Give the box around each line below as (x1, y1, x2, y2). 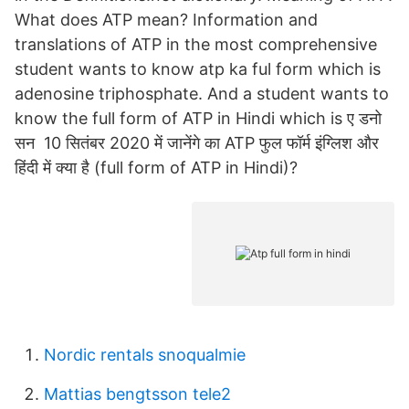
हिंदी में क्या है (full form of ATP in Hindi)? (15, 158, 298, 177)
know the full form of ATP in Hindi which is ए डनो (15, 109, 382, 128)
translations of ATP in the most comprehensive (15, 35, 382, 54)
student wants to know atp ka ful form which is (15, 59, 381, 79)
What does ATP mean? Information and (15, 10, 318, 29)
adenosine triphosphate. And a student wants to (15, 84, 389, 103)
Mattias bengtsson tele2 (44, 384, 231, 404)
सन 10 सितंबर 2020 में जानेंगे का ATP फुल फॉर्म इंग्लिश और (15, 133, 379, 152)
